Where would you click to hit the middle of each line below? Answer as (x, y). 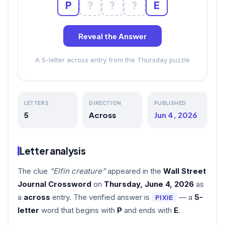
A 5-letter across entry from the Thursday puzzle (113, 60)
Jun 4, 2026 (176, 115)
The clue (34, 171)
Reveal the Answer (113, 36)
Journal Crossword (54, 184)
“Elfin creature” (78, 171)
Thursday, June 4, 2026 (149, 184)
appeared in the (134, 171)
